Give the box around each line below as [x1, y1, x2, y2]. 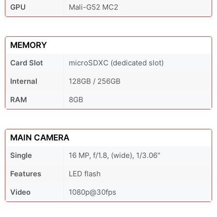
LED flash [69, 169, 101, 178]
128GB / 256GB [69, 77, 121, 86]
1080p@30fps [69, 187, 116, 197]
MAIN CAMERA [10, 133, 69, 142]
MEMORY [10, 40, 47, 50]
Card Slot [10, 58, 43, 67]
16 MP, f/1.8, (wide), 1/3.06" [69, 151, 160, 160]
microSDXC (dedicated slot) [69, 58, 164, 67]
